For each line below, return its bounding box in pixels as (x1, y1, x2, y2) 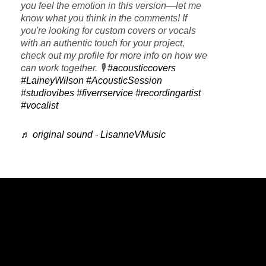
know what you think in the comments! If (21, 12, 187, 23)
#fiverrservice (77, 87, 133, 98)
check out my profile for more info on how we (21, 50, 207, 61)
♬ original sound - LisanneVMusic (21, 129, 166, 140)
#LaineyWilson (21, 75, 84, 85)
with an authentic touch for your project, (21, 37, 185, 48)
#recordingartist (135, 87, 201, 98)
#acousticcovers (107, 62, 176, 73)
